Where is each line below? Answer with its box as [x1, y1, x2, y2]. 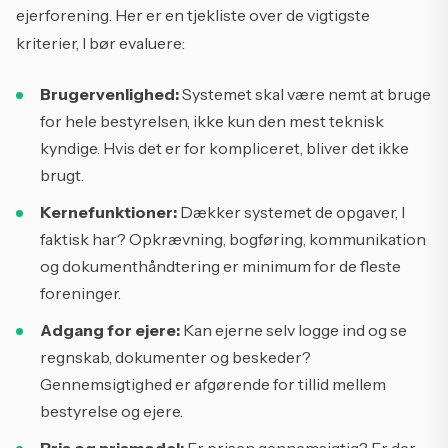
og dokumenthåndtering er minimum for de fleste [40, 256, 401, 276]
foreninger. [40, 283, 121, 303]
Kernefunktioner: [40, 202, 177, 222]
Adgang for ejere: [40, 320, 180, 340]
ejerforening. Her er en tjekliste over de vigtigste [16, 5, 370, 25]
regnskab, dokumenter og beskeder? [40, 347, 311, 367]
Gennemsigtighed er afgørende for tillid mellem [40, 374, 386, 394]
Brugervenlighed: [40, 84, 179, 104]
